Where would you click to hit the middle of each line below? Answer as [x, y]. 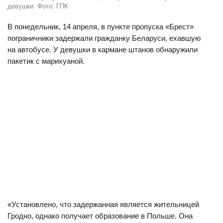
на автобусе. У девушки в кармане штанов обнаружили [103, 50]
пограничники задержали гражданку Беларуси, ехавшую [104, 38]
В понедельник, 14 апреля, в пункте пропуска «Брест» [101, 27]
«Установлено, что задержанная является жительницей [103, 204]
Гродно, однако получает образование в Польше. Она [100, 216]
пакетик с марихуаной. [46, 61]
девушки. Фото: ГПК [38, 6]
